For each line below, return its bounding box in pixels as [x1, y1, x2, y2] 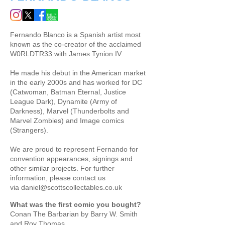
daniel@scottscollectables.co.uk [21, 183, 122, 191]
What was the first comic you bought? [10, 200, 141, 208]
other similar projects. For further [10, 164, 115, 172]
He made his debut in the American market [10, 69, 146, 77]
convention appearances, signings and [10, 155, 133, 163]
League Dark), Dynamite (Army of [10, 97, 117, 105]
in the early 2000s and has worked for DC [10, 78, 142, 86]
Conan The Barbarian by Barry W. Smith [10, 210, 138, 218]
